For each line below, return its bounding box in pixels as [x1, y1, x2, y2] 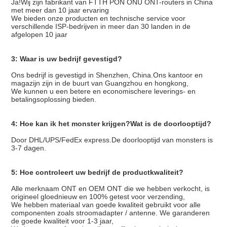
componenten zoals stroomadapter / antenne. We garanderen [11, 209, 210, 217]
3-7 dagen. [11, 144, 46, 153]
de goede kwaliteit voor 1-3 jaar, [11, 217, 113, 225]
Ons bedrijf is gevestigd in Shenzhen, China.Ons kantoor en [11, 71, 203, 80]
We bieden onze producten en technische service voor [11, 14, 185, 23]
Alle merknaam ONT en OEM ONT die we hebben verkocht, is [11, 184, 210, 193]
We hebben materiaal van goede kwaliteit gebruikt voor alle [11, 201, 201, 209]
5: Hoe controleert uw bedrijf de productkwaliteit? [11, 168, 183, 177]
